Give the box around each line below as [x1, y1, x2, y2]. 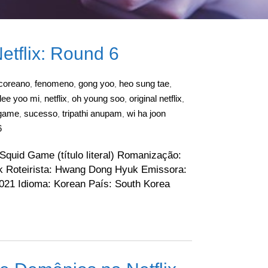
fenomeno [35, 78, 74, 89]
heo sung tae [119, 78, 169, 89]
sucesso [24, 108, 57, 118]
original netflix [129, 93, 182, 103]
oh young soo [72, 93, 124, 103]
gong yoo [78, 78, 114, 89]
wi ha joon [127, 108, 166, 118]
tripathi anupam [62, 108, 122, 118]
